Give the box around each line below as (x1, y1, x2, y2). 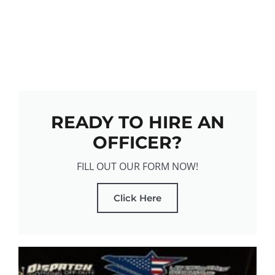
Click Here (114, 192, 161, 204)
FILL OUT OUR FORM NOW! (77, 160, 198, 173)
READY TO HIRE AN (50, 112, 225, 133)
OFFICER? (93, 132, 182, 153)
